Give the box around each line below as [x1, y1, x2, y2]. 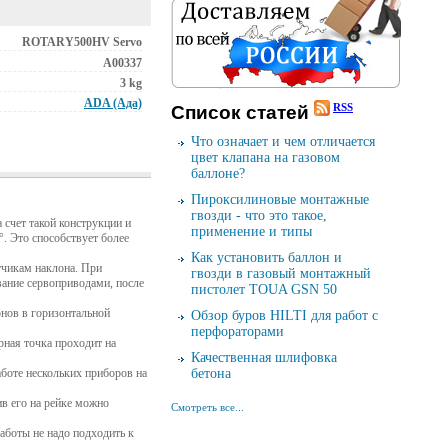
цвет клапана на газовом [191, 150, 340, 166]
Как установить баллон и [191, 250, 342, 266]
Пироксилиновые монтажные [191, 192, 369, 208]
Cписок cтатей [171, 102, 314, 124]
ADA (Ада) [84, 96, 142, 110]
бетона [191, 366, 231, 382]
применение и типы [191, 224, 312, 240]
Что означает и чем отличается [191, 134, 375, 150]
